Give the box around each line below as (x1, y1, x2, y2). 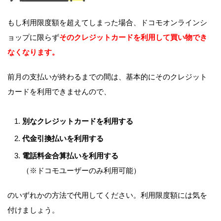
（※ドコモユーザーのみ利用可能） (22, 166, 141, 175)
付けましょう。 (7, 206, 59, 215)
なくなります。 (7, 48, 59, 57)
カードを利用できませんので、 (7, 87, 111, 96)
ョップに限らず (7, 33, 59, 42)
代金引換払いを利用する (22, 134, 104, 143)
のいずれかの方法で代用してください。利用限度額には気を (7, 191, 207, 200)
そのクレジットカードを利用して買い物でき (59, 33, 207, 42)
